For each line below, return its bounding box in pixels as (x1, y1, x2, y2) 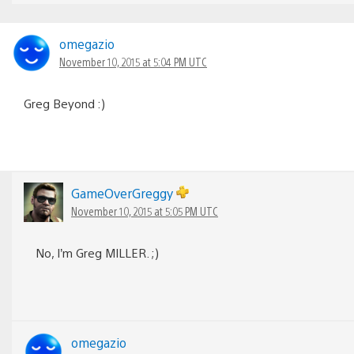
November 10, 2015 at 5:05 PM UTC (71, 203, 218, 218)
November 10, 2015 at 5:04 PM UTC (59, 54, 207, 69)
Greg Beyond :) (24, 95, 105, 111)
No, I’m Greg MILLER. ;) (36, 244, 159, 260)
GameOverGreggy (71, 184, 176, 201)
